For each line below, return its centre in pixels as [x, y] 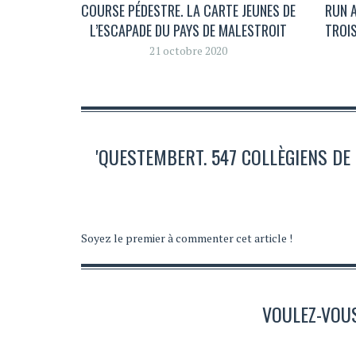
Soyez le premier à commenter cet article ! [187, 238]
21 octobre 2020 [188, 51]
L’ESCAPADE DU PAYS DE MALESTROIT [188, 31]
